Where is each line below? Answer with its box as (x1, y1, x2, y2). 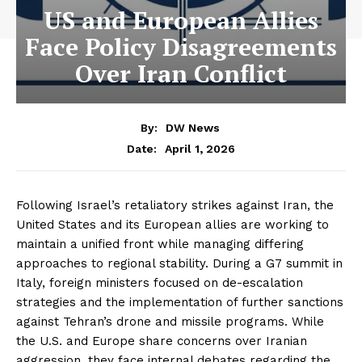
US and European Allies (44, 4, 318, 36)
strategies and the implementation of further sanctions (16, 294, 343, 309)
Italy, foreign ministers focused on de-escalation (16, 275, 303, 290)
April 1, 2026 (165, 141, 235, 155)
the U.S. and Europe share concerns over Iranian (16, 333, 307, 348)
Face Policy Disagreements (25, 31, 337, 63)
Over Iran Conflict (75, 57, 287, 90)
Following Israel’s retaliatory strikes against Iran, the (16, 197, 334, 213)
